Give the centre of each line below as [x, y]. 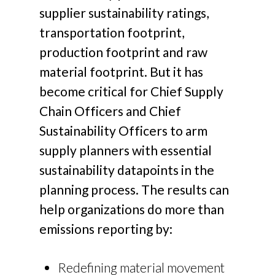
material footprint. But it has [122, 71]
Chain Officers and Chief [110, 110]
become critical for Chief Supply [132, 91]
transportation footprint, [112, 32]
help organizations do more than [132, 209]
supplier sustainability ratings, [124, 12]
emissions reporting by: [106, 228]
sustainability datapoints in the [127, 169]
